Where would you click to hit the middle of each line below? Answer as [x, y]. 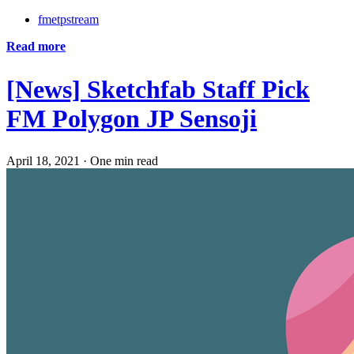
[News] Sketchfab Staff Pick [158, 89]
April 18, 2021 [43, 161]
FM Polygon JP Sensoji [132, 118]
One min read [124, 161]
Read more [36, 46]
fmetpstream [68, 19]
